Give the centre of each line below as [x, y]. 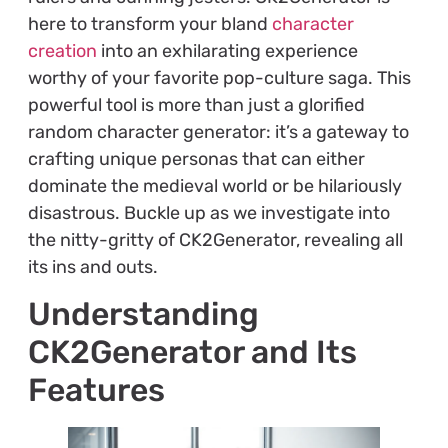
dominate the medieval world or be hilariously [214, 185]
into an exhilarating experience [227, 50]
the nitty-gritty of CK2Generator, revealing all [215, 239]
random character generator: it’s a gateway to [218, 131]
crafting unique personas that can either [196, 158]
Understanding [143, 314]
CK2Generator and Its [192, 352]
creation [62, 50]
